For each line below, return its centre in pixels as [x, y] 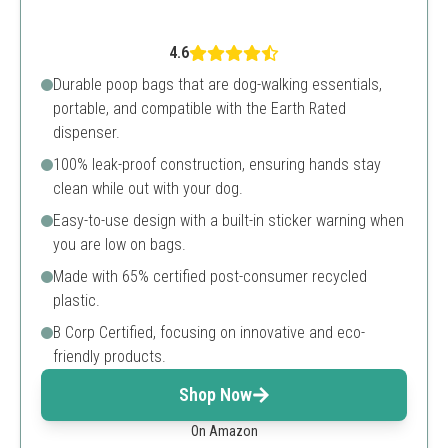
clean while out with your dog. [148, 188]
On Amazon [224, 431]
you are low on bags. [119, 244]
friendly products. [109, 356]
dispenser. [86, 132]
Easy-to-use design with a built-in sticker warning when [228, 220]
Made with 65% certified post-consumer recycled [210, 276]
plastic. [76, 300]
